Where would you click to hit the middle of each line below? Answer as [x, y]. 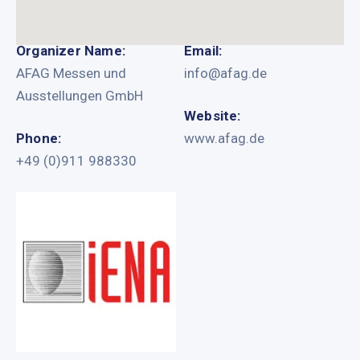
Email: [203, 50]
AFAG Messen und [71, 73]
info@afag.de [225, 73]
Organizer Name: [71, 50]
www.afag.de [224, 138]
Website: [213, 115]
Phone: [39, 138]
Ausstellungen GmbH [80, 95]
